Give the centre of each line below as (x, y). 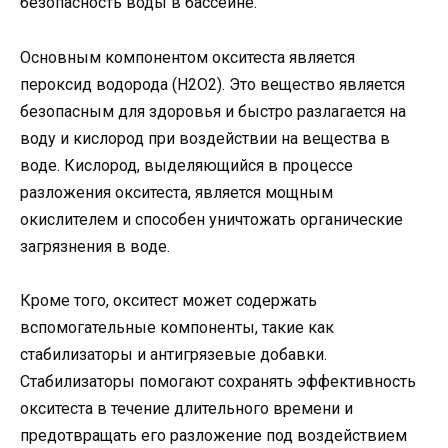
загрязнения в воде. (95, 246)
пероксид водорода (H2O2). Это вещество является (212, 84)
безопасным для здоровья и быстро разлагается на (213, 111)
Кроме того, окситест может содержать (168, 300)
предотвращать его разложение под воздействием (213, 435)
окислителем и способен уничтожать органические (211, 219)
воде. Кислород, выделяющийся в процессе (186, 165)
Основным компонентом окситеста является (187, 57)
